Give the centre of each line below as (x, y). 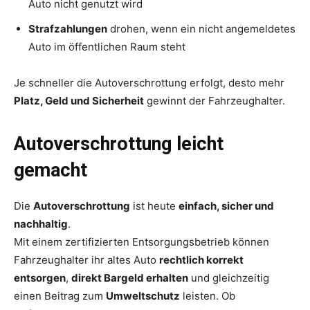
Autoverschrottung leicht (119, 144)
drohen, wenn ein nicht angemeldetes (201, 28)
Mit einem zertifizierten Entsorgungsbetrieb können (142, 241)
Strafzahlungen (68, 28)
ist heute (154, 206)
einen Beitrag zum (60, 295)
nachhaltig (41, 224)
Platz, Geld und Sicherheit (79, 100)
